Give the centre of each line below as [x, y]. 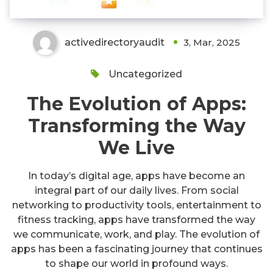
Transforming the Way [136, 126]
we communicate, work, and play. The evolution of [136, 234]
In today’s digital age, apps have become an [136, 175]
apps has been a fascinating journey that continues [136, 249]
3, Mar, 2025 [212, 42]
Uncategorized [145, 74]
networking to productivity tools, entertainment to [136, 205]
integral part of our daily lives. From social [136, 190]
